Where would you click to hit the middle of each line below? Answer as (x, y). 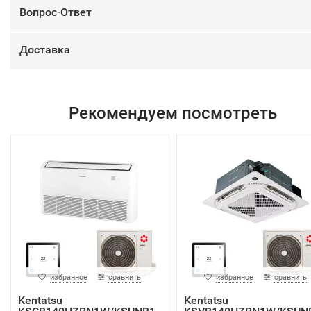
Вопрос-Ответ (56, 12)
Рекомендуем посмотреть (173, 113)
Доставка (45, 50)
